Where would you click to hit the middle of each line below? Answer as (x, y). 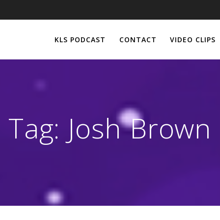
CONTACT (138, 39)
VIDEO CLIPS (192, 39)
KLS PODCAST (80, 39)
